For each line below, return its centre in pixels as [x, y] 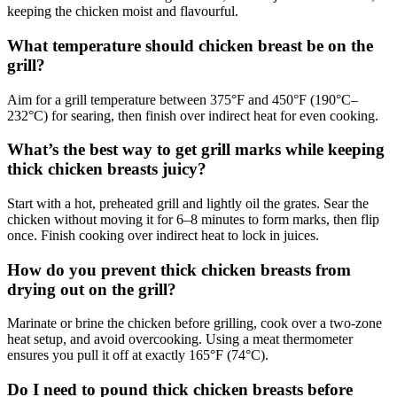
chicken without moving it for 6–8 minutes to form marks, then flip [193, 220]
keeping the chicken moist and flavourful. [123, 12]
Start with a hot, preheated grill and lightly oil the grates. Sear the [188, 204]
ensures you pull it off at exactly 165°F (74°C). [138, 355]
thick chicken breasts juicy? [107, 169]
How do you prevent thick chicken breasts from [179, 269]
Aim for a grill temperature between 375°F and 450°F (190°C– [183, 99]
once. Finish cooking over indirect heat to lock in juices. [163, 236]
